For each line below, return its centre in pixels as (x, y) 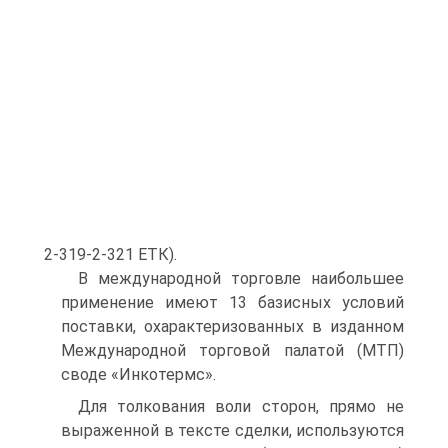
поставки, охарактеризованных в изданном (232, 326)
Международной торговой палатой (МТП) (232, 350)
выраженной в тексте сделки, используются (232, 430)
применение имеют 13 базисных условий (232, 302)
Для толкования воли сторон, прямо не (241, 406)
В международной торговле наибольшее (241, 278)
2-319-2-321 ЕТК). (110, 254)
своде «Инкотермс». (138, 374)
